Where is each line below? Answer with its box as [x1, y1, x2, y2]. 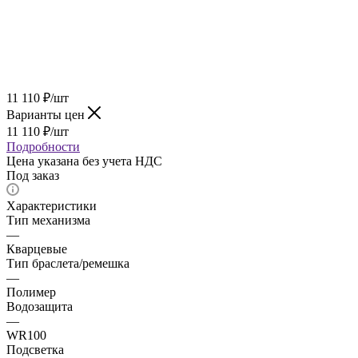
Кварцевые [6, 241, 67, 256]
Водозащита [6, 299, 73, 313]
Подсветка [6, 342, 64, 356]
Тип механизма [6, 213, 90, 227]
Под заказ [6, 168, 59, 182]
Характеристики [6, 198, 97, 213]
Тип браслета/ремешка [6, 256, 129, 270]
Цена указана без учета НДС [6, 153, 162, 168]
